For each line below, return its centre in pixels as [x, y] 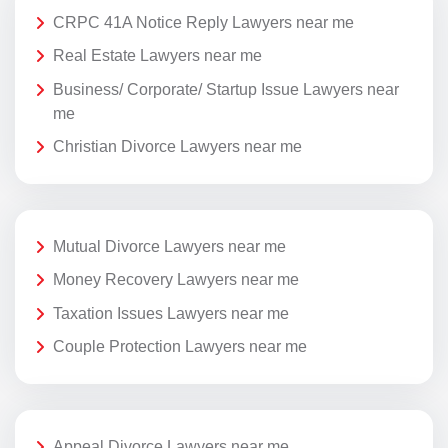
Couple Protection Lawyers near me [180, 347]
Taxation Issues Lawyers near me [171, 313]
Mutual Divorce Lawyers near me [169, 246]
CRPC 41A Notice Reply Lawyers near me [203, 22]
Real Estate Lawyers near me [157, 56]
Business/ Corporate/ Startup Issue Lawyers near [226, 89]
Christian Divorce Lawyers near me [177, 147]
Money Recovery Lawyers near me [176, 280]
